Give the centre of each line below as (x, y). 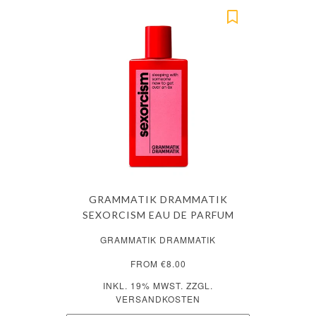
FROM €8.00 (158, 263)
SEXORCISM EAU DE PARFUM (158, 214)
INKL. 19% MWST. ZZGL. (158, 285)
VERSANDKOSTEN (158, 298)
